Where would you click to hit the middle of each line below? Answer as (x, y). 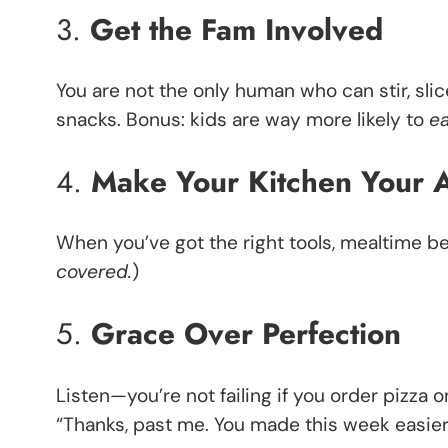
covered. (94, 272)
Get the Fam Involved (236, 29)
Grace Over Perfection (246, 334)
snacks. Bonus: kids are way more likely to (242, 120)
